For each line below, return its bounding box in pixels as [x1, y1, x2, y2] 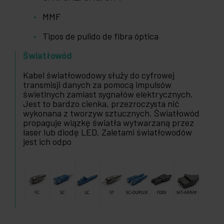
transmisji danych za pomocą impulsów [23, 79, 171, 90]
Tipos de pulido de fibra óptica [42, 30, 158, 42]
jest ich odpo [23, 136, 71, 147]
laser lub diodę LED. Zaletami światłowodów [23, 126, 192, 138]
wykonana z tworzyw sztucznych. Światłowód [23, 107, 199, 119]
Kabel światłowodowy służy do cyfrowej [23, 69, 174, 81]
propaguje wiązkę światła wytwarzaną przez [23, 117, 194, 128]
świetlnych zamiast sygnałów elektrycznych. [23, 88, 193, 100]
